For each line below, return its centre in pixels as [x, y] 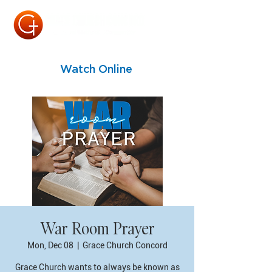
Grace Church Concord [125, 245]
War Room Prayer [97, 229]
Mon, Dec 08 [50, 245]
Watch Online [96, 69]
